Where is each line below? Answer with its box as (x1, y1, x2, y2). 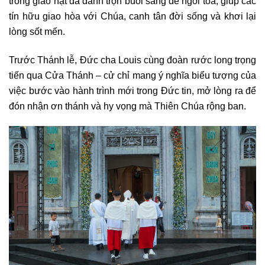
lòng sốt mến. (9, 26, 65, 37)
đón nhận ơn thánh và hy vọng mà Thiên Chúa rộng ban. (9, 100, 246, 111)
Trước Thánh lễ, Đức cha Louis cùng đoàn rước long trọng (9, 54, 256, 65)
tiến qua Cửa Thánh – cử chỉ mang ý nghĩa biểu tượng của (9, 69, 256, 80)
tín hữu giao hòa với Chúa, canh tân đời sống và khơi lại (9, 11, 256, 22)
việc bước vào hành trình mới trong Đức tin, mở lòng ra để (9, 85, 256, 96)
